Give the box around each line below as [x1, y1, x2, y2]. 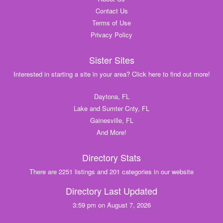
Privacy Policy [91, 30, 132, 40]
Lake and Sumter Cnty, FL [74, 104, 149, 113]
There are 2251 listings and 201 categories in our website [29, 167, 194, 177]
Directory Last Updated [66, 184, 157, 198]
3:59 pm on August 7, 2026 [72, 200, 151, 210]
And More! [97, 127, 126, 137]
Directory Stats [82, 151, 141, 164]
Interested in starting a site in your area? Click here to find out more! [13, 69, 210, 79]
